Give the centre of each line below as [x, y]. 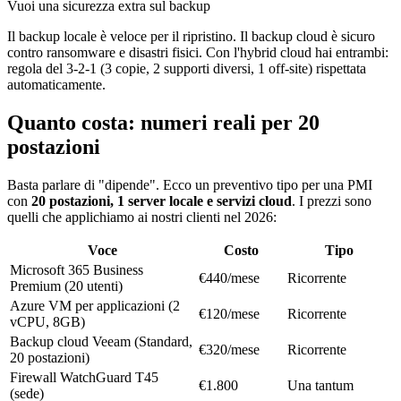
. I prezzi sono [332, 201]
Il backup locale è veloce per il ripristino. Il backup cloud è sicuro [191, 37]
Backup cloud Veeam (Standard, [101, 342]
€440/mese [229, 278]
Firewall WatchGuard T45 [84, 378]
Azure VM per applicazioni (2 [95, 306]
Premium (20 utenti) [66, 286]
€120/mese [229, 314]
